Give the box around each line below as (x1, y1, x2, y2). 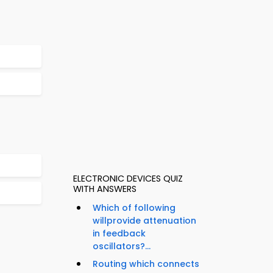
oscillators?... (93, 240, 151, 253)
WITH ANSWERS (73, 183, 136, 196)
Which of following (93, 202, 175, 214)
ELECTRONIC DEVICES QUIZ (73, 172, 183, 185)
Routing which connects (93, 258, 199, 271)
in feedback (93, 227, 146, 240)
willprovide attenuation (93, 214, 196, 227)
